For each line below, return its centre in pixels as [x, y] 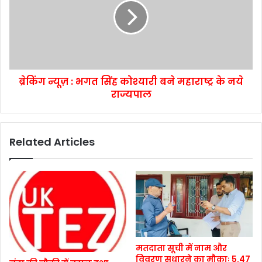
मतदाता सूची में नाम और [181, 248]
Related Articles [52, 142]
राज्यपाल [131, 95]
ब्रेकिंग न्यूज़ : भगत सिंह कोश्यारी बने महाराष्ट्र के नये [131, 82]
